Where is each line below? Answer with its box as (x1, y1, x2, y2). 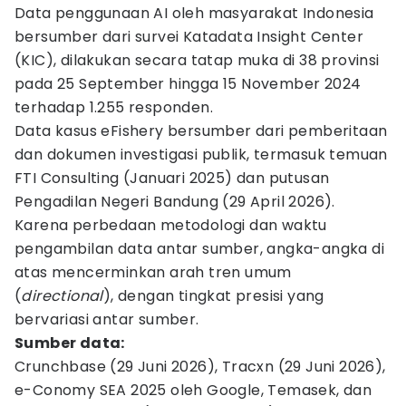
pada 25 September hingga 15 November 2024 (14, 73, 362, 94)
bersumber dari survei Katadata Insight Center (14, 26, 363, 47)
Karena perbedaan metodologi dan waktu (14, 215, 327, 236)
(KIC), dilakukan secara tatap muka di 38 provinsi (14, 50, 380, 71)
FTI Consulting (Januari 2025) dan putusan (14, 168, 330, 188)
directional (21, 285, 103, 306)
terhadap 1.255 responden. (14, 97, 213, 118)
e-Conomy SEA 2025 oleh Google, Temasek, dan (14, 380, 372, 401)
